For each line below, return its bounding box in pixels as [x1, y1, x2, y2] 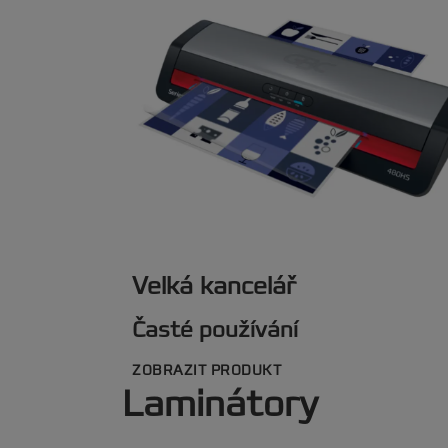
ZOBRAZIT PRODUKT [132, 361, 281, 380]
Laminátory [122, 380, 318, 428]
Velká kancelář [132, 270, 296, 302]
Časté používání [132, 315, 298, 344]
